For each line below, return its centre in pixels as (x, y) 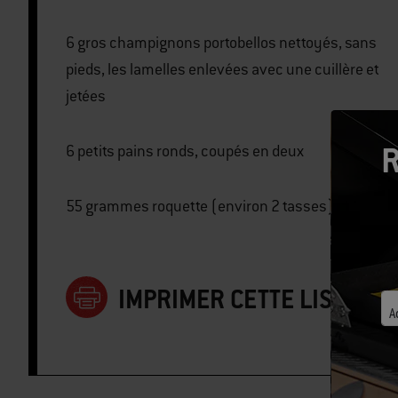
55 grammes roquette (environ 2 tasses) (243, 207)
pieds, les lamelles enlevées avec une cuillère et (223, 70)
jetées (86, 96)
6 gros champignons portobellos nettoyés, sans (72, 43)
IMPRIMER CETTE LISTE (238, 298)
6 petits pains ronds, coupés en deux (191, 151)
